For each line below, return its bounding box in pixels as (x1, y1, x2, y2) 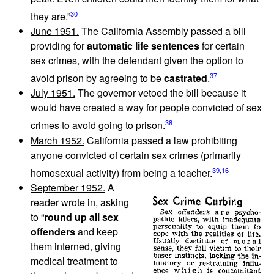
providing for (31, 39, 87, 53)
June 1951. (31, 24, 79, 39)
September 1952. (31, 180, 105, 195)
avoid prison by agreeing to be (31, 71, 164, 86)
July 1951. (31, 86, 75, 100)
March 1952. (31, 133, 84, 147)
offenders (31, 224, 75, 239)
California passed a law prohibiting (84, 133, 237, 147)
